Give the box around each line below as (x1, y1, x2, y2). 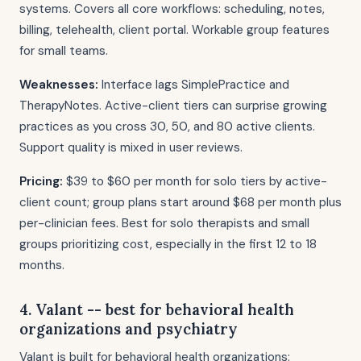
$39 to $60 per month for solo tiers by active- (63, 173, 327, 189)
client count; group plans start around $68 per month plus (19, 194, 342, 210)
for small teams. (19, 43, 108, 59)
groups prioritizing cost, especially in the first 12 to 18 (19, 236, 317, 252)
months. (19, 257, 64, 273)
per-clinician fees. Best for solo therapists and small (19, 215, 309, 231)
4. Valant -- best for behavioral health (19, 300, 294, 319)
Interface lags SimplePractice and (98, 77, 289, 93)
